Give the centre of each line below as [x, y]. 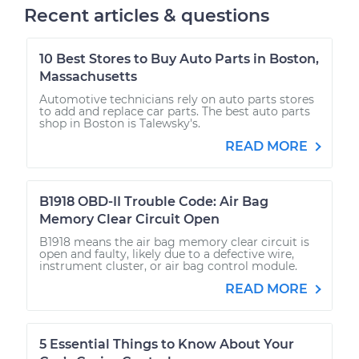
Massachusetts [88, 76]
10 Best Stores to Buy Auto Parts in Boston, [179, 58]
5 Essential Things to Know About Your [167, 344]
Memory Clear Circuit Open [129, 219]
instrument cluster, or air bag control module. [168, 266]
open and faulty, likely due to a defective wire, [167, 254]
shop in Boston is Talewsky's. [120, 123]
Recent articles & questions [147, 15]
